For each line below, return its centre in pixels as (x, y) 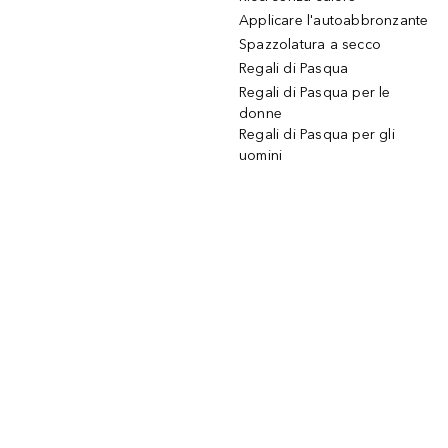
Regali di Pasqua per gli (317, 135)
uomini (261, 156)
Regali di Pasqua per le (315, 93)
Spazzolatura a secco (310, 45)
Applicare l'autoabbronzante (334, 21)
